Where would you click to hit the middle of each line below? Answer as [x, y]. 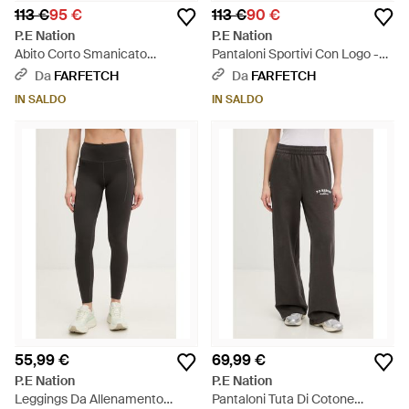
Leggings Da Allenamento [89, 399]
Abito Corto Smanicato [81, 54]
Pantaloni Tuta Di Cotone [283, 399]
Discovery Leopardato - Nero [99, 72]
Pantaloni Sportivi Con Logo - [295, 54]
